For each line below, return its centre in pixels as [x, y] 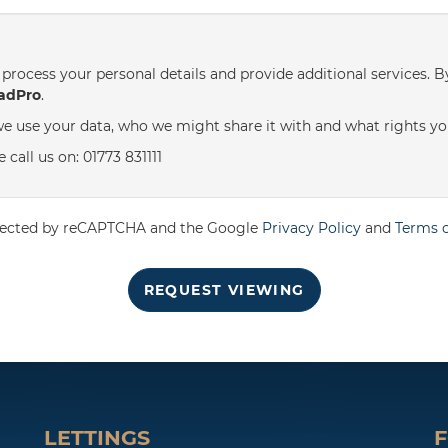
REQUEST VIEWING [224, 290]
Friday [87, 49]
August [187, 49]
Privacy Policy [311, 228]
